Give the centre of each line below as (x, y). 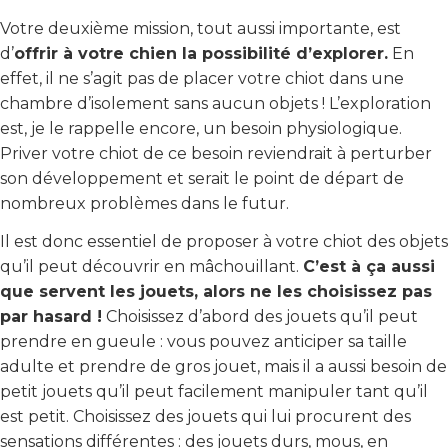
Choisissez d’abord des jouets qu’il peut (260, 316)
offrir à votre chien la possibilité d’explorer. (201, 53)
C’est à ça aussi (369, 266)
